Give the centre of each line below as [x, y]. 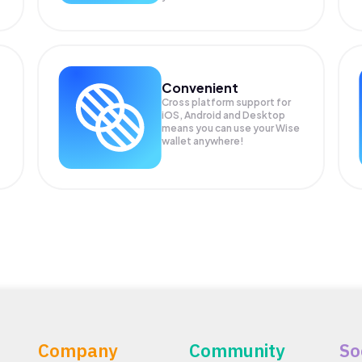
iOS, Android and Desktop [224, 115]
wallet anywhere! [203, 141]
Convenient [200, 87]
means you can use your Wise [231, 128]
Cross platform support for [227, 102]
